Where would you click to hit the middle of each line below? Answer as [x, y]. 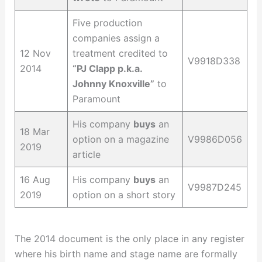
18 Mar [35, 131]
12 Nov [35, 53]
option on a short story [124, 194]
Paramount [96, 99]
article [86, 154]
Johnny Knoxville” [113, 83]
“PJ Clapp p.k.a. [107, 68]
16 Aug [35, 179]
